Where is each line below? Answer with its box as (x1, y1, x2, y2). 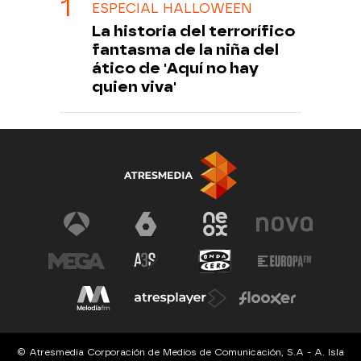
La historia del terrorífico (92, 22, 295, 41)
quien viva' (92, 77, 176, 97)
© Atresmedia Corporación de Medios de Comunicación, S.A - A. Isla (17, 346, 344, 359)
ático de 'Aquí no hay (92, 59, 259, 78)
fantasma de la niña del (92, 40, 279, 60)
